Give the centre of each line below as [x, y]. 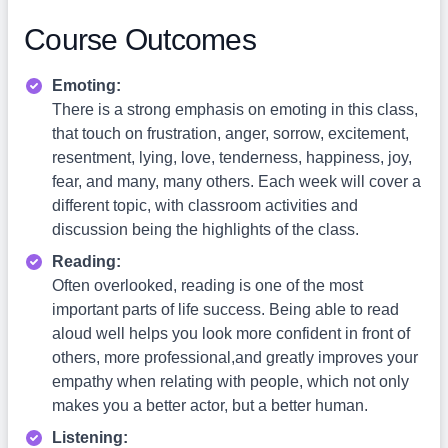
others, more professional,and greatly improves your [235, 357]
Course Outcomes [140, 39]
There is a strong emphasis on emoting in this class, [235, 109]
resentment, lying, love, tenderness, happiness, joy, [232, 157]
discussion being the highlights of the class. [205, 229]
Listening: [90, 437]
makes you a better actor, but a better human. [210, 405]
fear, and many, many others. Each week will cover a [236, 181]
